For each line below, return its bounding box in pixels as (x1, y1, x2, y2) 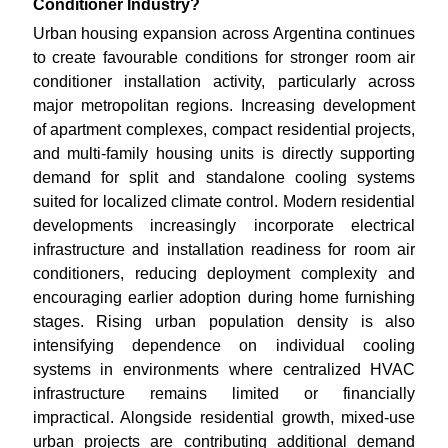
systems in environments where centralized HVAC (32, 361, 416, 378)
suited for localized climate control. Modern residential (32, 193, 416, 210)
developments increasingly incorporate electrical (32, 217, 416, 234)
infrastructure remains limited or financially (32, 385, 416, 402)
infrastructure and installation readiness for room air (32, 241, 416, 258)
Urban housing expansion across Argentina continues (32, 25, 416, 42)
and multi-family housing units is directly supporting (32, 145, 416, 162)
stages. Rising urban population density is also (32, 313, 416, 330)
